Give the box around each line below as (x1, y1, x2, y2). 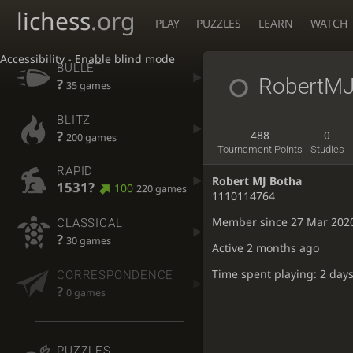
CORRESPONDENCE (57, 267, 174, 282)
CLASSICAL (57, 216, 123, 231)
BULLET (57, 61, 103, 76)
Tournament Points (217, 143, 303, 156)
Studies (310, 143, 344, 156)
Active (211, 240, 247, 255)
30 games (66, 234, 112, 248)
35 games (66, 79, 112, 93)
